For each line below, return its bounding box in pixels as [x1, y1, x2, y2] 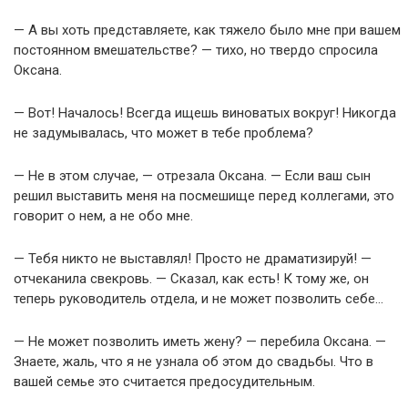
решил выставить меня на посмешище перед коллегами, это [14, 188, 394, 205]
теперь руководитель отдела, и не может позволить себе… [14, 291, 383, 308]
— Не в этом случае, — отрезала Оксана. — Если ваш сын [14, 168, 371, 185]
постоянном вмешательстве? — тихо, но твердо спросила [14, 42, 378, 59]
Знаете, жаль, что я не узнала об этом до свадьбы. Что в [14, 353, 373, 371]
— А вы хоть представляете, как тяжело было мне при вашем [14, 22, 401, 39]
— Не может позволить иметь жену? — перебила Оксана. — [14, 333, 386, 351]
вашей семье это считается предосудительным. [14, 373, 315, 391]
